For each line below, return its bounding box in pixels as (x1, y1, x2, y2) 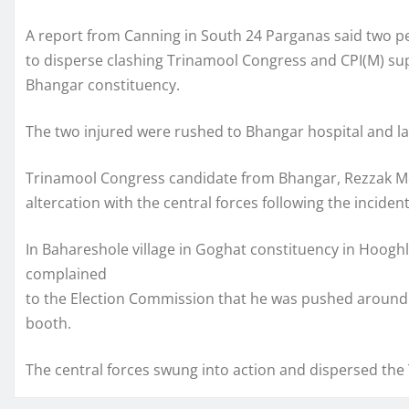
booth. (26, 313, 71, 333)
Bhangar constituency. (26, 75, 180, 95)
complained (26, 264, 107, 284)
